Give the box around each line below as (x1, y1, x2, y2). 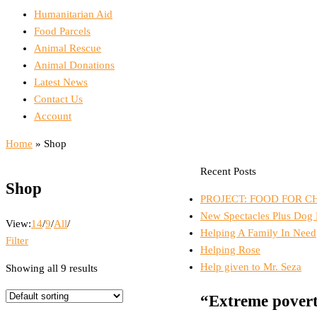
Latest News (34, 76, 88, 88)
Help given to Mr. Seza (200, 261, 301, 273)
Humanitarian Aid (34, 8, 113, 21)
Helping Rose (200, 244, 260, 256)
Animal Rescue (34, 42, 101, 54)
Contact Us (34, 93, 83, 105)
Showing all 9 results (6, 262, 98, 274)
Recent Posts (200, 166, 256, 178)
